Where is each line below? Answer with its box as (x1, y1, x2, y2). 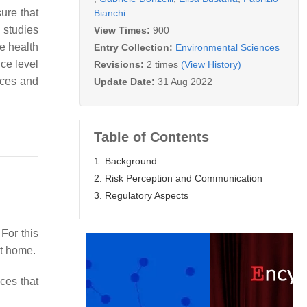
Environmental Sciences (175, 41, 280, 53)
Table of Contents (94, 129, 209, 145)
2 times (147, 58, 178, 70)
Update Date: (94, 75, 158, 87)
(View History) (181, 58, 241, 70)
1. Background (94, 155, 157, 167)
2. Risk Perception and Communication (94, 172, 262, 184)
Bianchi (94, 7, 125, 19)
